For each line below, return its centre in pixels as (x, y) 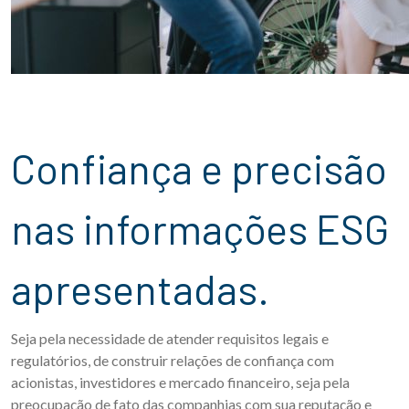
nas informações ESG (200, 229)
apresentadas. (140, 289)
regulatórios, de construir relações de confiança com (173, 361)
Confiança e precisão (23, 168)
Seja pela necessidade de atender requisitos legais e (170, 339)
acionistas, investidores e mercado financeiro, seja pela (180, 383)
